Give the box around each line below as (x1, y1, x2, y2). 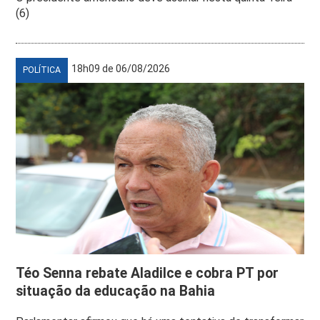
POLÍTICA (23, 65, 61, 76)
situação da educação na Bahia (16, 283, 216, 300)
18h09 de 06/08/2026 (71, 63, 171, 75)
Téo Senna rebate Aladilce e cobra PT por (16, 265, 279, 282)
